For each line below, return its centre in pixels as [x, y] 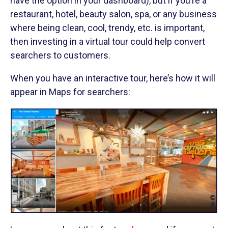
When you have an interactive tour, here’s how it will [113, 78]
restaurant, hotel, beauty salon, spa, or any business [113, 14]
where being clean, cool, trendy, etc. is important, [107, 27]
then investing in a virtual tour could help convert [108, 41]
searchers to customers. [60, 55]
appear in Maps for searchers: [70, 92]
